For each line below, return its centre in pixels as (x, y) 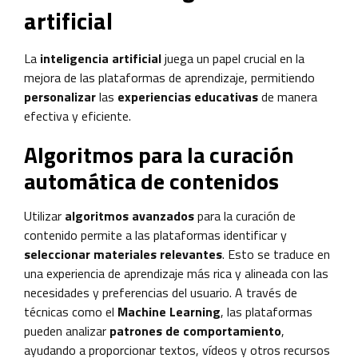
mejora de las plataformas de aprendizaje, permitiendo (169, 77)
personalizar (62, 96)
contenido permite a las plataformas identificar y (155, 235)
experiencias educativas (188, 96)
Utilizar (44, 215)
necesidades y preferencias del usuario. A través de (161, 292)
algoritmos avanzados (129, 215)
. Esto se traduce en (276, 254)
